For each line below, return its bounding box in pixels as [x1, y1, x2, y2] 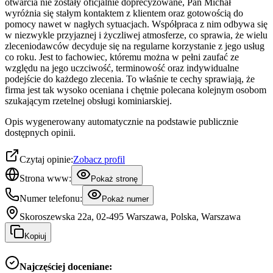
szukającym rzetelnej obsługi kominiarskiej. [5, 95, 172, 106]
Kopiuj [24, 231, 46, 241]
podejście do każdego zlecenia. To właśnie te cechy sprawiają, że [5, 73, 255, 84]
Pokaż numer [102, 194, 149, 204]
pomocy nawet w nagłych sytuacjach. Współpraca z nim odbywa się [5, 18, 268, 29]
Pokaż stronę [91, 174, 138, 183]
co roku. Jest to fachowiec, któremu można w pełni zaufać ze [5, 51, 239, 62]
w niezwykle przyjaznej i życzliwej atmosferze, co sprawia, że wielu [5, 29, 268, 40]
